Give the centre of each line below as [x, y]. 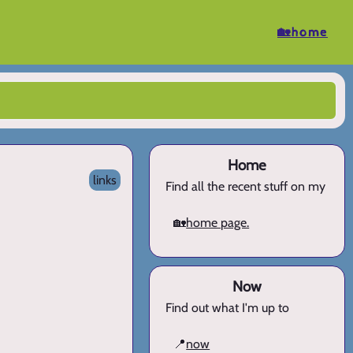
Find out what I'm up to [228, 308]
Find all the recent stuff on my [246, 187]
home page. [218, 223]
